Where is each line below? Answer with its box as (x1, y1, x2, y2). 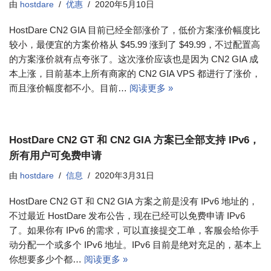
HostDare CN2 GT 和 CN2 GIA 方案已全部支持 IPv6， (9, 134, 260, 145)
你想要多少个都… (9, 254, 84, 264)
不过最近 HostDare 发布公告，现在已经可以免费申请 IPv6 (9, 211, 245, 221)
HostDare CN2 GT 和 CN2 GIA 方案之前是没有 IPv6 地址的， (9, 196, 258, 206)
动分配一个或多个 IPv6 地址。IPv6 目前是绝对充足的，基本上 (9, 240, 261, 250)
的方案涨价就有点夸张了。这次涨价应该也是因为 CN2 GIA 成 (9, 54, 258, 64)
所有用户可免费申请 (9, 150, 102, 161)
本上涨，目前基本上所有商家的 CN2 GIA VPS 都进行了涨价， (9, 68, 261, 79)
